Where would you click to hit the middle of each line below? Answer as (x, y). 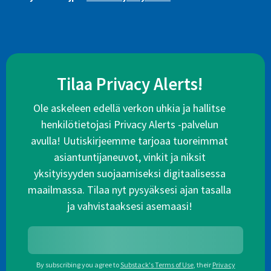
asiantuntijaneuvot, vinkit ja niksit (129, 157)
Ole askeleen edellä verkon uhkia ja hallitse (129, 108)
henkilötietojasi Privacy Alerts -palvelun (129, 125)
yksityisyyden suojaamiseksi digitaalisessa (129, 174)
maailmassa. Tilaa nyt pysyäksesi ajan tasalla (129, 190)
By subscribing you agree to (77, 265)
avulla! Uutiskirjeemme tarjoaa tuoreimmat (129, 141)
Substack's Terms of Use (157, 265)
